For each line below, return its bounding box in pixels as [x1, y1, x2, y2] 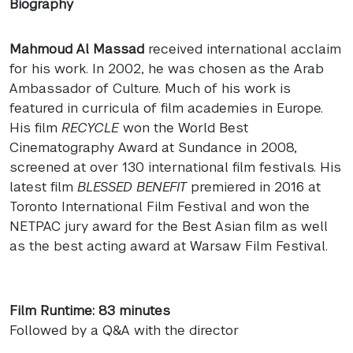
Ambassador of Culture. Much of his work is [9, 79, 291, 97]
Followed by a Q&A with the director [9, 321, 239, 339]
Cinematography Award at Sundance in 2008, [9, 138, 297, 156]
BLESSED [77, 177, 132, 195]
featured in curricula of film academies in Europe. [9, 98, 323, 117]
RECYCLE [61, 118, 119, 136]
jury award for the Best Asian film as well [61, 217, 328, 235]
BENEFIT [136, 177, 187, 195]
